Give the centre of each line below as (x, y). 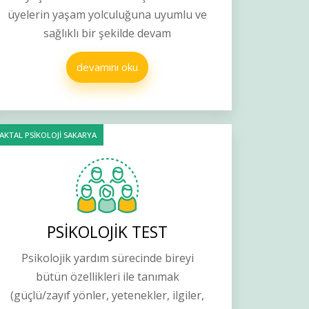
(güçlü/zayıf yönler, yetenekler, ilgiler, (108, 296)
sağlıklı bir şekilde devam (108, 33)
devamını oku (108, 67)
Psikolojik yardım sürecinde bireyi (107, 258)
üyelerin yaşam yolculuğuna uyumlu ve (108, 15)
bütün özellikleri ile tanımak (107, 277)
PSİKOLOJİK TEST (108, 232)
